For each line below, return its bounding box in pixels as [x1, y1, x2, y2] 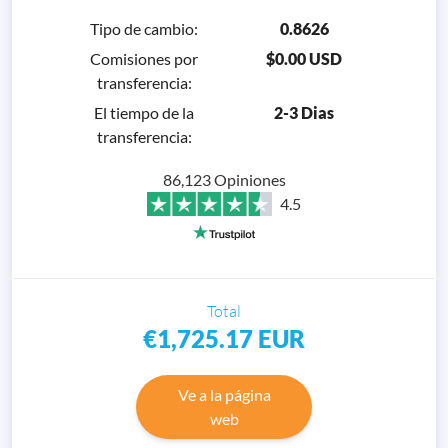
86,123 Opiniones [162, 169, 286, 189]
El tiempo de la [94, 102, 194, 122]
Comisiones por [90, 48, 198, 68]
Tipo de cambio [90, 18, 194, 38]
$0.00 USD [266, 48, 342, 68]
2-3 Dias [274, 102, 334, 122]
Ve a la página [177, 384, 271, 404]
